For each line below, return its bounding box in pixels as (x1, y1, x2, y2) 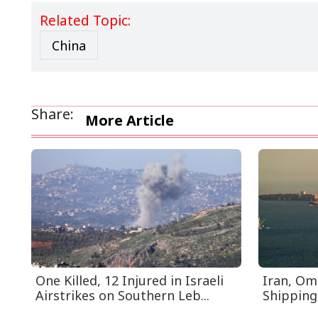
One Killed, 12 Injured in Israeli (35, 271, 224, 289)
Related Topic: (40, 11, 131, 31)
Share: (31, 104, 74, 124)
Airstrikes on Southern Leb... (35, 286, 209, 304)
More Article (85, 111, 174, 131)
